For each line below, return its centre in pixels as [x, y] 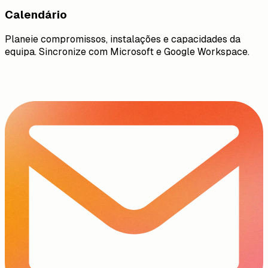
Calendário [36, 14]
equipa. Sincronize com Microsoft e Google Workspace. [127, 51]
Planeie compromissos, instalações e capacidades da [123, 39]
